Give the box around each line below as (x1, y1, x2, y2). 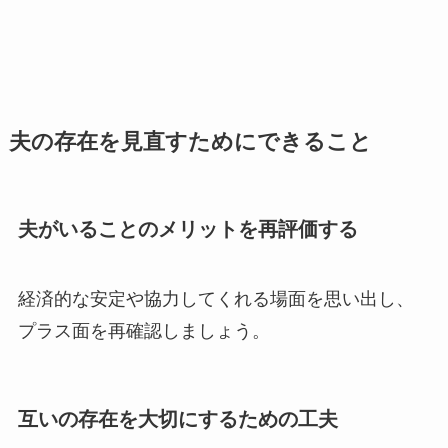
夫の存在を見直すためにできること (8, 130, 372, 155)
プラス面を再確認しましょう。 (17, 320, 270, 341)
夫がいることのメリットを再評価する (17, 218, 358, 241)
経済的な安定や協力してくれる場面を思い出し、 (17, 288, 414, 309)
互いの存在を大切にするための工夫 (17, 407, 338, 430)
